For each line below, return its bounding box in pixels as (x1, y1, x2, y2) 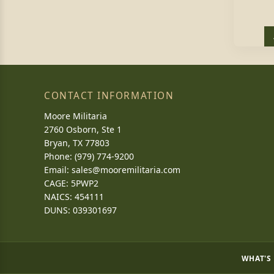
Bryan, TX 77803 (44, 137, 109, 149)
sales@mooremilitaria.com (72, 164, 180, 176)
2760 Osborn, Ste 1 (44, 124, 122, 135)
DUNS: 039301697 (44, 204, 117, 216)
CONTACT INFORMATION (44, 89, 174, 102)
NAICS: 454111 (44, 191, 104, 202)
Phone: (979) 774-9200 (44, 150, 134, 162)
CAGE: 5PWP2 (44, 177, 98, 189)
